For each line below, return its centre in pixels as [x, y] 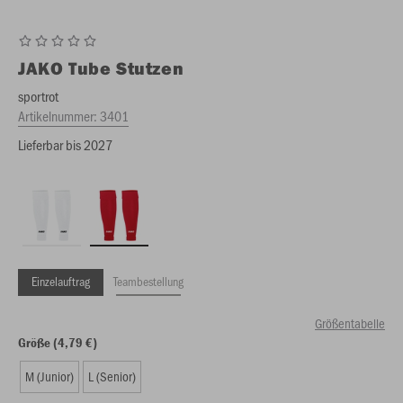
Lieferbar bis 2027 [65, 144]
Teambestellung [148, 281]
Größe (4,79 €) [58, 342]
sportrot [38, 96]
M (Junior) [49, 376]
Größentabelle [350, 323]
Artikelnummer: [59, 116]
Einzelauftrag [61, 281]
